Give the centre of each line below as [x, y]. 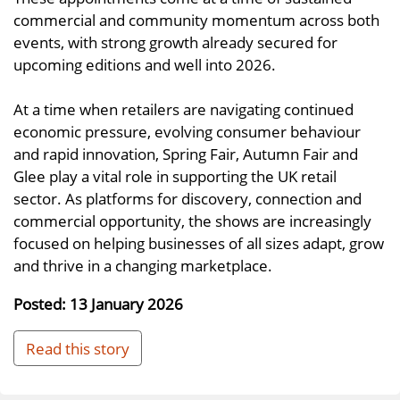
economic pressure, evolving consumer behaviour [187, 132]
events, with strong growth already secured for [175, 42]
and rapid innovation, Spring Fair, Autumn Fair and [186, 154]
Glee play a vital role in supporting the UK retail [175, 176]
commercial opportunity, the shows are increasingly [192, 221]
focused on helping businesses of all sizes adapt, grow [199, 243]
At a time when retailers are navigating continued [183, 109]
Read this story [78, 348]
